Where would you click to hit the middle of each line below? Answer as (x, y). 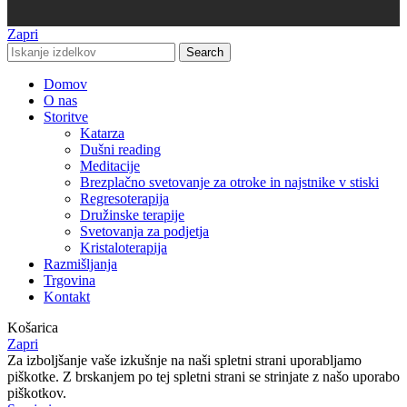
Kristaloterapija (124, 247)
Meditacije (110, 165)
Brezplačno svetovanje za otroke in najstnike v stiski (229, 182)
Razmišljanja (80, 263)
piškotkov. (37, 392)
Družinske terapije (132, 214)
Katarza (102, 133)
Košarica (33, 327)
